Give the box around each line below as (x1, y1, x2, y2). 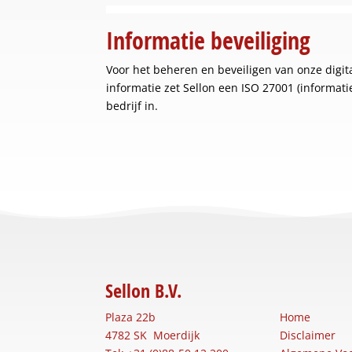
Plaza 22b (105, 309, 156, 324)
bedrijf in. (106, 97, 159, 113)
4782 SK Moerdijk (105, 327, 200, 343)
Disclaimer (279, 327, 335, 343)
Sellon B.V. (105, 277, 182, 303)
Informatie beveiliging (106, 24, 311, 57)
